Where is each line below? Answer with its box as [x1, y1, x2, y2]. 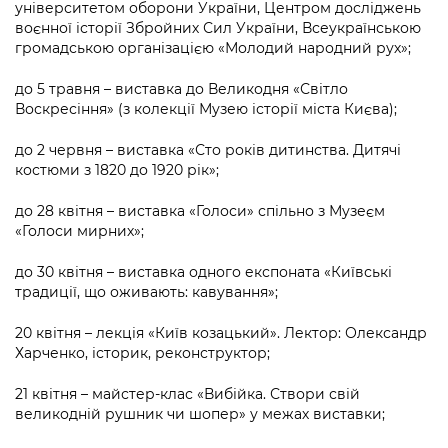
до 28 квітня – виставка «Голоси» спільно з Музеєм [15, 202, 385, 221]
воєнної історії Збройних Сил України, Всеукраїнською [15, 19, 421, 38]
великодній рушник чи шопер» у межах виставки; [15, 405, 385, 424]
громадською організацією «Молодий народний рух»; [15, 39, 411, 58]
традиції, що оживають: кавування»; [15, 283, 278, 302]
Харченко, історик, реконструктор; [15, 344, 270, 363]
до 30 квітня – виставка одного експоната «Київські [15, 263, 392, 282]
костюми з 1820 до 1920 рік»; [15, 161, 219, 180]
